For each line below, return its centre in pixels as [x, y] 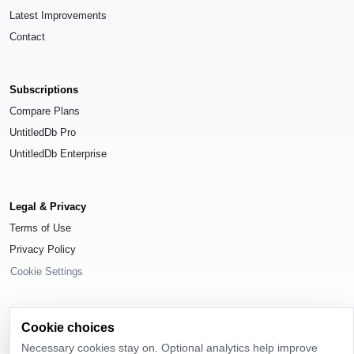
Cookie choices [68, 327]
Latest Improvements [58, 16]
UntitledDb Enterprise [58, 154]
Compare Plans [45, 111]
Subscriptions [44, 90]
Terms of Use [40, 228]
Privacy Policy [43, 250]
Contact [27, 37]
